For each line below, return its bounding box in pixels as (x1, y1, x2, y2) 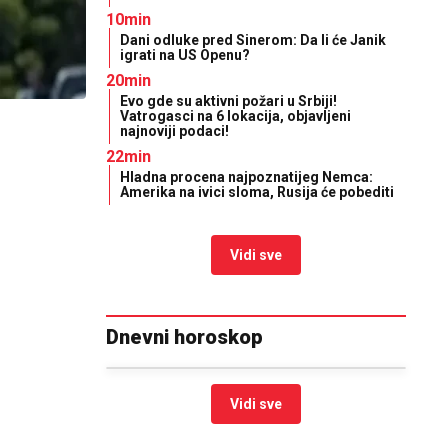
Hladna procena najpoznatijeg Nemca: (120, 169, 373, 185)
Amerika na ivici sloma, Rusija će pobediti (120, 184, 394, 200)
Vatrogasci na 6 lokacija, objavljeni (120, 108, 351, 124)
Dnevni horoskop (106, 325, 263, 349)
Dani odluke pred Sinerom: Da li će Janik (120, 32, 386, 48)
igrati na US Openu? (120, 47, 250, 63)
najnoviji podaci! (120, 123, 229, 139)
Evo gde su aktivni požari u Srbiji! (120, 93, 337, 109)
